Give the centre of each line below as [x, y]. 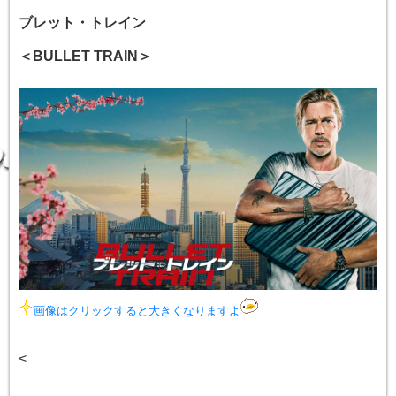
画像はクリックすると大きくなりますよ [137, 311]
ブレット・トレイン [82, 23]
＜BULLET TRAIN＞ [85, 57]
